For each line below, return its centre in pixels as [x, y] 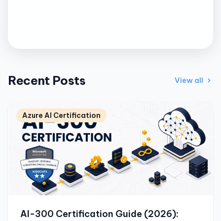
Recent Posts [47, 80]
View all [189, 80]
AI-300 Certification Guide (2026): [99, 214]
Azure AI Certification [61, 115]
